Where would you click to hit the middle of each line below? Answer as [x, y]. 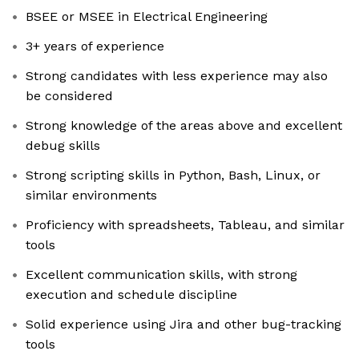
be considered [69, 96]
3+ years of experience [95, 46]
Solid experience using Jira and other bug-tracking [184, 325]
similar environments [91, 196]
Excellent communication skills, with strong [161, 275]
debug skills [63, 146]
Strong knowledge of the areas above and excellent [184, 126]
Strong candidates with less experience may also [177, 76]
